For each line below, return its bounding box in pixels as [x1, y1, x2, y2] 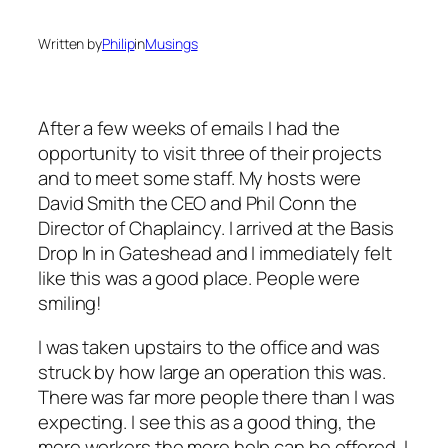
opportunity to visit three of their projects [38, 140, 382, 167]
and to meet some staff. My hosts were [38, 165, 362, 192]
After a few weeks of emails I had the [38, 115, 341, 142]
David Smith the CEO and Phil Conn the [38, 190, 358, 217]
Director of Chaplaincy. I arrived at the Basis [38, 215, 395, 242]
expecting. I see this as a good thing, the [38, 408, 376, 435]
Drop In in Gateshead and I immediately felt [38, 240, 392, 267]
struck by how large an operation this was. [38, 358, 386, 385]
